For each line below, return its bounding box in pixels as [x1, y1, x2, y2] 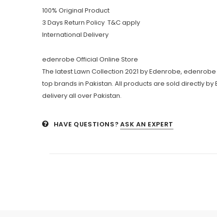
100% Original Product [42, 5, 109, 15]
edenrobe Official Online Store [42, 54, 138, 64]
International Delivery [42, 30, 108, 39]
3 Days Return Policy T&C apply [42, 17, 140, 27]
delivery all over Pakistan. [42, 91, 122, 100]
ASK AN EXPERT [120, 119, 173, 129]
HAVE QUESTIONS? [53, 119, 119, 129]
